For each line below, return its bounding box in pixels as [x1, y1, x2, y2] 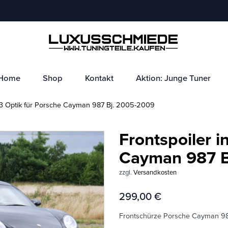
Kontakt [84, 73, 113, 83]
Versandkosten [133, 168, 177, 177]
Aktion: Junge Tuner [135, 73, 211, 83]
